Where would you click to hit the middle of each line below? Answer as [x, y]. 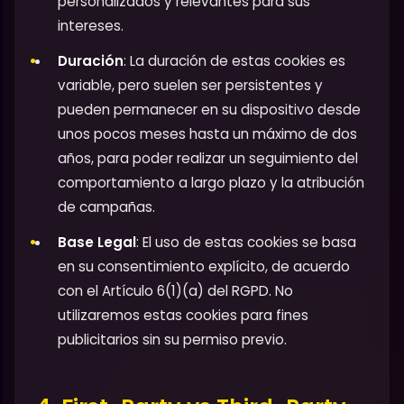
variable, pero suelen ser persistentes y [190, 85]
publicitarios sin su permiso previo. [172, 339]
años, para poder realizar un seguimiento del [208, 158]
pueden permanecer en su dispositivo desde [209, 109]
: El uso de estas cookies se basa [246, 242]
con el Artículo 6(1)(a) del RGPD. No [175, 290]
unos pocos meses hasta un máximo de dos [207, 133]
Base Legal [97, 242]
